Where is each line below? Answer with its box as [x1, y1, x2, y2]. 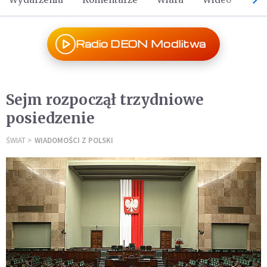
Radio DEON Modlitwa [75, 38, 206, 50]
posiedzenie [6, 109, 95, 128]
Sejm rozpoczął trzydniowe [6, 91, 204, 109]
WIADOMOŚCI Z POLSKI [35, 135, 113, 145]
